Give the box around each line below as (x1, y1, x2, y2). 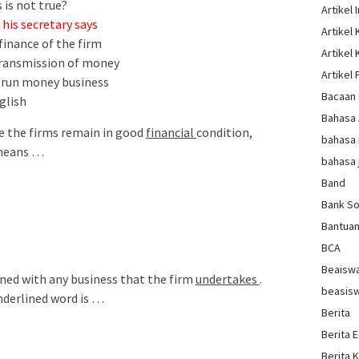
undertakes (196, 271, 260, 288)
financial (146, 124, 196, 141)
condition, (196, 124, 252, 141)
